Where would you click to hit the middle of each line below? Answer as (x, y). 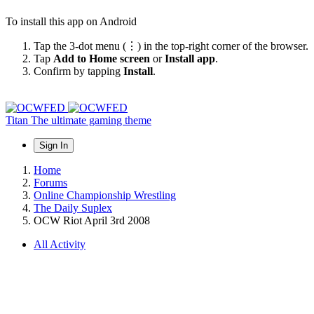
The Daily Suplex (73, 207)
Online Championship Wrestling (105, 195)
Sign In (54, 145)
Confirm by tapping (78, 71)
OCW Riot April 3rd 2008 (92, 220)
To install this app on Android (71, 21)
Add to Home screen (102, 58)
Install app (190, 58)
